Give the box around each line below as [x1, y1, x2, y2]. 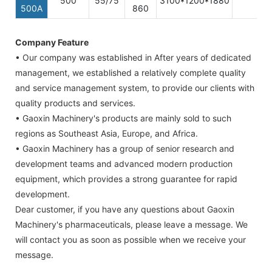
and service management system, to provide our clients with [15, 83, 254, 93]
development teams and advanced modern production [15, 158, 233, 169]
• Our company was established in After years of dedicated [15, 52, 251, 63]
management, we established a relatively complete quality [15, 67, 246, 78]
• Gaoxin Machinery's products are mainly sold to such [15, 113, 231, 124]
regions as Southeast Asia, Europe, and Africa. [15, 128, 198, 139]
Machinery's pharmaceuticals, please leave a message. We [15, 219, 248, 230]
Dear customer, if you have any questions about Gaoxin [15, 204, 234, 215]
